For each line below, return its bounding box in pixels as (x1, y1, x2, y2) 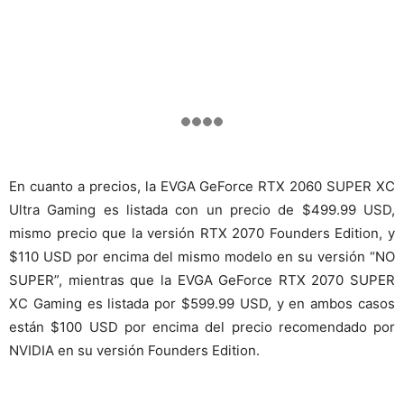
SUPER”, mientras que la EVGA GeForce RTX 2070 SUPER (9, 271, 395, 289)
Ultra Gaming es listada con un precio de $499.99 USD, (9, 200, 395, 218)
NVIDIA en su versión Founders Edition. (9, 341, 260, 359)
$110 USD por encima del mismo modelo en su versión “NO (9, 247, 395, 265)
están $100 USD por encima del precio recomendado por (9, 317, 395, 335)
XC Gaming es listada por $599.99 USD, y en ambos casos (9, 294, 395, 312)
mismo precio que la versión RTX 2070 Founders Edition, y (9, 224, 395, 242)
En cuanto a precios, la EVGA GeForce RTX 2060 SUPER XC (9, 177, 395, 195)
